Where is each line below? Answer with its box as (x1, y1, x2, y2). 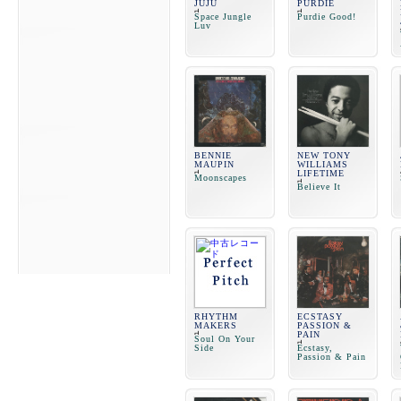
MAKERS (194, 320, 237, 330)
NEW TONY (297, 150, 351, 160)
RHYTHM (194, 311, 238, 321)
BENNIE (194, 150, 232, 160)
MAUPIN (194, 159, 235, 169)
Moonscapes (194, 173, 247, 183)
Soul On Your (194, 334, 255, 344)
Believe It (297, 182, 341, 192)
